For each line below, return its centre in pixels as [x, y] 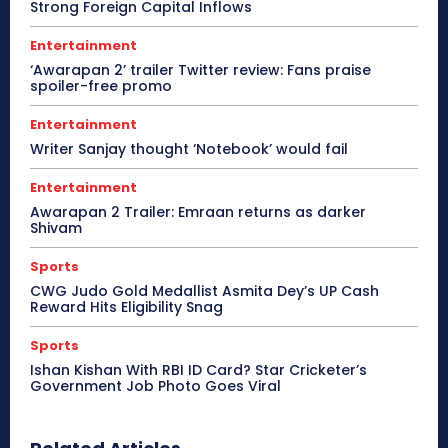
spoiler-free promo [101, 85]
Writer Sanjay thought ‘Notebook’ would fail [189, 148]
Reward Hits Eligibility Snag [126, 306]
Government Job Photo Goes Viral [155, 385]
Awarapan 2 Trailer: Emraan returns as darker [198, 211]
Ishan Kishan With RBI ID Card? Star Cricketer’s [198, 369]
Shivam [56, 227]
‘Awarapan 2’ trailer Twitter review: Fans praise [200, 69]
